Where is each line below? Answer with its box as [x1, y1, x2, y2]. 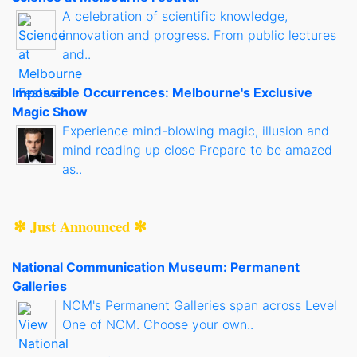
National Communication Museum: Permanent [12, 258, 300, 275]
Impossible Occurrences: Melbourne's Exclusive [12, 84, 312, 100]
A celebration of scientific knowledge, [62, 7, 288, 24]
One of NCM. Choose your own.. [62, 316, 253, 332]
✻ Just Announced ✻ [14, 214, 147, 237]
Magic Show [12, 103, 88, 120]
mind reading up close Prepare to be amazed [62, 141, 332, 158]
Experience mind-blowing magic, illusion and [62, 122, 329, 139]
